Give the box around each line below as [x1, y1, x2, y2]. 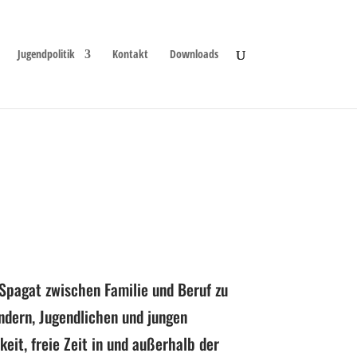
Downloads [169, 46, 218, 61]
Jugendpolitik [17, 46, 75, 61]
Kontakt [112, 46, 148, 61]
